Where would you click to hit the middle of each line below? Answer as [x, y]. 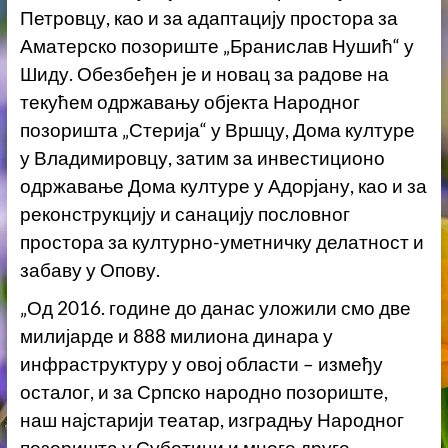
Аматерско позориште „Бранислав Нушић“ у [216, 46]
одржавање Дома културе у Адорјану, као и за [223, 186]
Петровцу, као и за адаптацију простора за [208, 18]
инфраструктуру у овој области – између [201, 364]
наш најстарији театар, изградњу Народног [211, 420]
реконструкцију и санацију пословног [184, 214]
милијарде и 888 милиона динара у [176, 336]
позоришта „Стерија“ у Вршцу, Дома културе [217, 130]
